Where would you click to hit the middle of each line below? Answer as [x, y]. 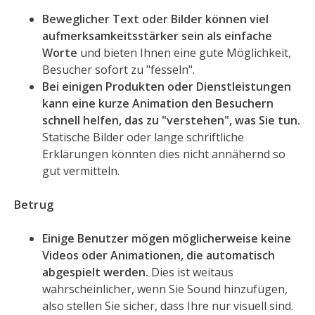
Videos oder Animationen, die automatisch [159, 256]
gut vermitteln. [81, 171]
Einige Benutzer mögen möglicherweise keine [167, 239]
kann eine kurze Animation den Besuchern [158, 104]
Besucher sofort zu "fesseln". [118, 70]
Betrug [34, 205]
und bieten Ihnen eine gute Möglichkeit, [184, 53]
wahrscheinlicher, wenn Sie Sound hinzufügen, [165, 289]
